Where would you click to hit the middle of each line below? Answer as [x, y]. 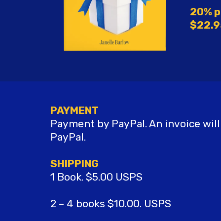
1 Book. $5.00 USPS [96, 177]
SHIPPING [74, 164]
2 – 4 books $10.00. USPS [111, 204]
